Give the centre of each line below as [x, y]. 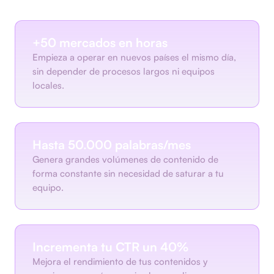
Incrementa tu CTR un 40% [110, 247]
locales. [48, 86]
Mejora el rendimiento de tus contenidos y [120, 262]
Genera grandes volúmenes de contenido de [125, 160]
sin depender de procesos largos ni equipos [124, 72]
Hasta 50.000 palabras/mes [112, 145]
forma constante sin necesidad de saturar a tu [128, 174]
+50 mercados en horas [100, 43]
